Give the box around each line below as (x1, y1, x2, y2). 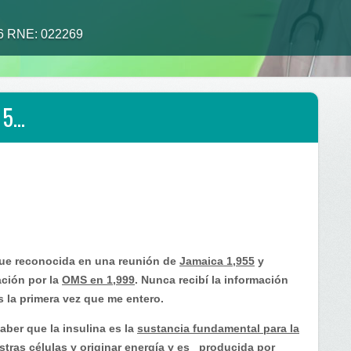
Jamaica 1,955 (179, 255, 255, 267)
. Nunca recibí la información (135, 273, 288, 286)
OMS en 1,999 (62, 273, 135, 286)
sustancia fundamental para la (137, 322, 299, 335)
